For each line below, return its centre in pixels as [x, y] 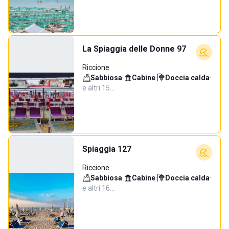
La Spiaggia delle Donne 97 [134, 49]
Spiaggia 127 [107, 149]
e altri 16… [98, 188]
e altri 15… [98, 88]
